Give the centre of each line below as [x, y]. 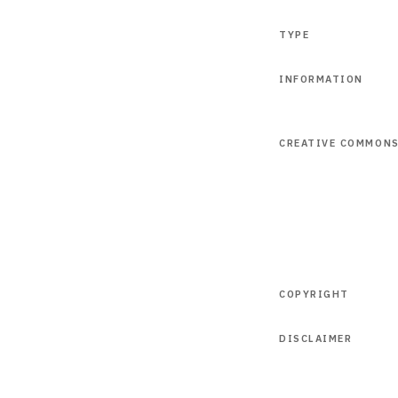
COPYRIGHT [314, 294]
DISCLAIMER [316, 338]
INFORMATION [321, 79]
